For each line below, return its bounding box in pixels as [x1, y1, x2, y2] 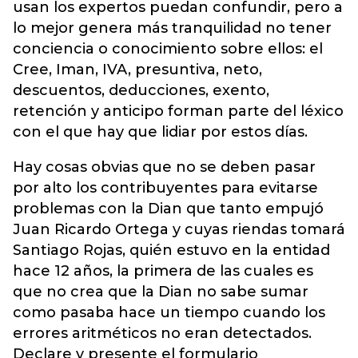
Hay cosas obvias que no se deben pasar [13, 158, 316, 176]
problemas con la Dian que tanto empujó [13, 200, 324, 217]
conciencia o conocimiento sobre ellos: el [13, 40, 323, 58]
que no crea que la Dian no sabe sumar [13, 283, 308, 300]
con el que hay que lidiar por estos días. [13, 123, 308, 141]
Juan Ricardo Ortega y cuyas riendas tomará [13, 221, 345, 238]
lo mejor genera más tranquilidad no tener [13, 19, 332, 37]
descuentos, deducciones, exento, [13, 82, 269, 99]
